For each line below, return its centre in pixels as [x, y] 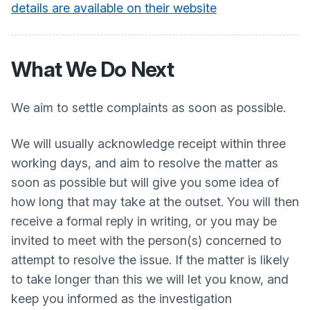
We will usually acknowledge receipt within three [148, 144]
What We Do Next [92, 69]
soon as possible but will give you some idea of [145, 182]
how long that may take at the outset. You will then [155, 202]
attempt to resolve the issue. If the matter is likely [150, 260]
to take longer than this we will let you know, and [150, 279]
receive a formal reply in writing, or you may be [144, 221]
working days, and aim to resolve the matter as [145, 163]
